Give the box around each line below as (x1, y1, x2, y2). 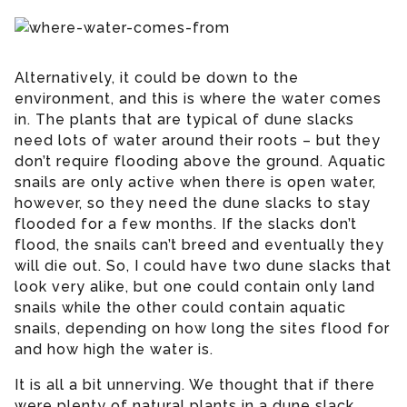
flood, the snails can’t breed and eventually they (15, 235, 384, 253)
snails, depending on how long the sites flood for (15, 319, 390, 337)
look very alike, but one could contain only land (15, 277, 375, 295)
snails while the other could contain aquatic (15, 298, 346, 316)
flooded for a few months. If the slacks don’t (15, 214, 357, 233)
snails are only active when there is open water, (15, 173, 376, 191)
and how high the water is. (15, 340, 213, 358)
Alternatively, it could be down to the (15, 68, 299, 86)
